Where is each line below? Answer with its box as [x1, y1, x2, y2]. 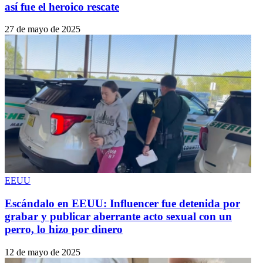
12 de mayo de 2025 [5, 247, 80, 257]
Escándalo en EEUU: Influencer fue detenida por [5, 197, 240, 210]
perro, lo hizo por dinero [5, 223, 123, 236]
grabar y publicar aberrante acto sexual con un [5, 210, 232, 223]
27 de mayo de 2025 [5, 24, 80, 35]
